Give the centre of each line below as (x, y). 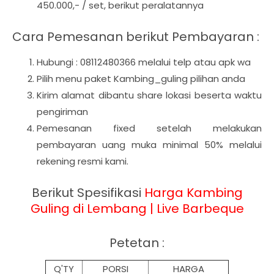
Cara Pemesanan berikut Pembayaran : (136, 37)
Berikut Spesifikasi (88, 193)
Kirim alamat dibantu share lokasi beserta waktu (149, 95)
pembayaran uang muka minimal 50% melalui (149, 145)
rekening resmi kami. (84, 161)
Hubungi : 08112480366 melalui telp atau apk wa (144, 62)
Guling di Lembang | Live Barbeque (137, 209)
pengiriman (64, 112)
